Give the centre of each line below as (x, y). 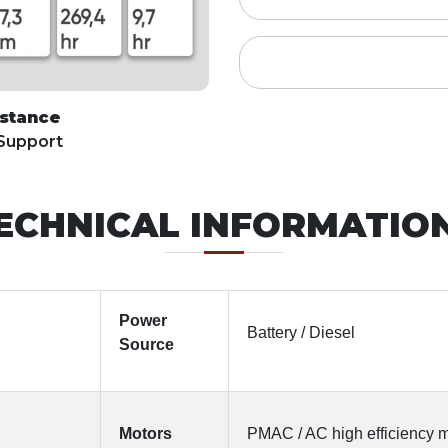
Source (146, 344)
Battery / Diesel (301, 332)
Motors (145, 433)
